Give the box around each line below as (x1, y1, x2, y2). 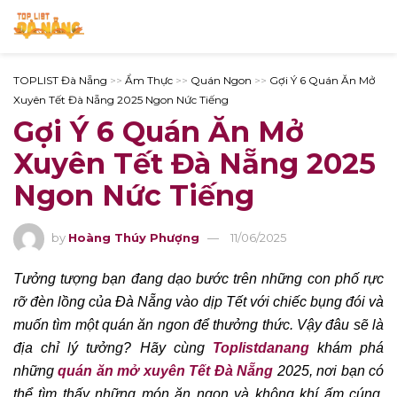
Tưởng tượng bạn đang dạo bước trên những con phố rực (13, 270, 384, 286)
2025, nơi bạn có (273, 362, 385, 378)
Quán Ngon (191, 74, 252, 87)
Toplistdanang (212, 339, 309, 355)
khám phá (308, 339, 384, 355)
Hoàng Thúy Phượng (68, 230, 199, 245)
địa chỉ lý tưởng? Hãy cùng (13, 339, 213, 355)
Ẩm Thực (125, 74, 173, 87)
